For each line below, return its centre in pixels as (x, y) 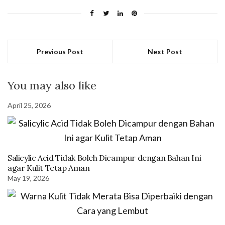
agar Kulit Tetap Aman (49, 168)
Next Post (165, 51)
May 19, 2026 (28, 178)
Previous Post (60, 51)
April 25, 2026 (29, 105)
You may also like (52, 85)
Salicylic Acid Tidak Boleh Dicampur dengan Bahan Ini (104, 158)
